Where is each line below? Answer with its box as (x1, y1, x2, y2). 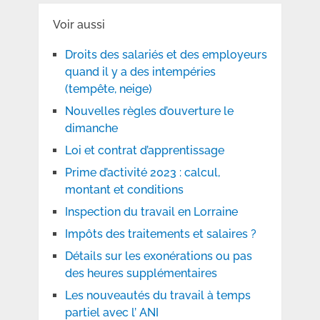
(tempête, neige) (64, 82, 152, 96)
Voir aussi (52, 18, 105, 32)
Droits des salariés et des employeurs (64, 48, 267, 62)
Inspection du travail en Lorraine (64, 205, 238, 219)
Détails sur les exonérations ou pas (64, 249, 252, 264)
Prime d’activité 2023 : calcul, (64, 166, 220, 180)
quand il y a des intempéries (64, 65, 216, 79)
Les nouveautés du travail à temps (64, 289, 251, 303)
